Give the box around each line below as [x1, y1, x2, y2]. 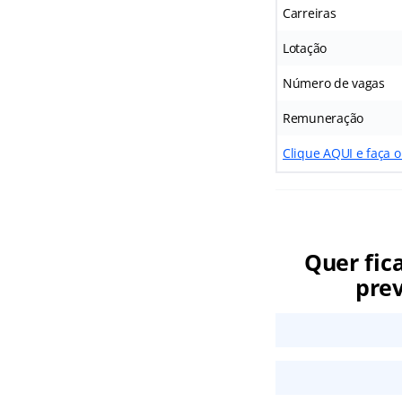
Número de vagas [282, 74, 385, 92]
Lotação [282, 39, 328, 57]
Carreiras [282, 4, 336, 22]
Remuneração [282, 109, 364, 127]
